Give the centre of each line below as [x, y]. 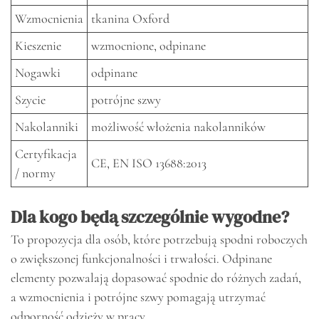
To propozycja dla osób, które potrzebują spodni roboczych [159, 240]
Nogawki [38, 73]
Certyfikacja [46, 154]
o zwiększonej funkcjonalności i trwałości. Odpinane [141, 259]
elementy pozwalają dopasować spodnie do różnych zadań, [156, 278]
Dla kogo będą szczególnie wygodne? [150, 217]
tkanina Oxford [130, 19]
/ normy [35, 173]
